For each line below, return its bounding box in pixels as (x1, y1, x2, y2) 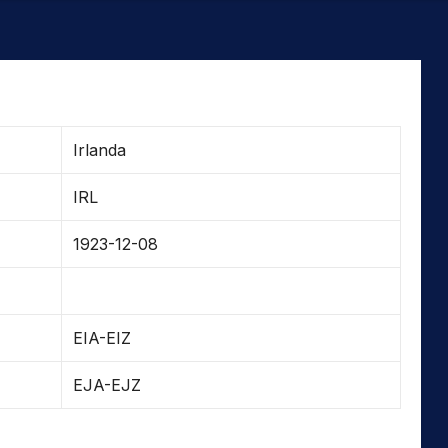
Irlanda (73, 139, 126, 160)
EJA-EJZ (73, 374, 141, 395)
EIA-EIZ (73, 327, 131, 348)
